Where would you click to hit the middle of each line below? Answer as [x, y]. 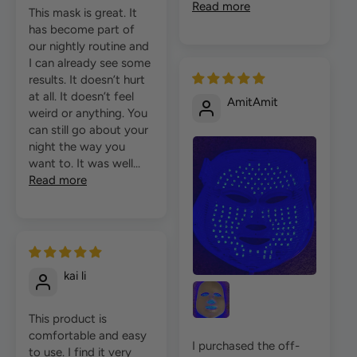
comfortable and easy [88, 336]
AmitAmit [253, 102]
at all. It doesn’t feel [81, 97]
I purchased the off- [246, 345]
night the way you [77, 147]
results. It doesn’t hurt [87, 80]
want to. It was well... [84, 164]
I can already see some [90, 63]
